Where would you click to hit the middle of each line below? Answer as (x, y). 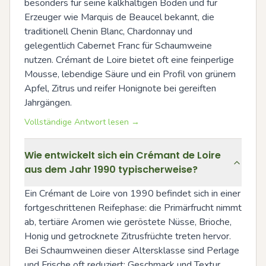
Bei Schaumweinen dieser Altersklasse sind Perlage (132, 250)
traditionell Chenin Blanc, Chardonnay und (108, 31)
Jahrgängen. (48, 102)
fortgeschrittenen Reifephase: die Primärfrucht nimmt (133, 208)
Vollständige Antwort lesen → (82, 122)
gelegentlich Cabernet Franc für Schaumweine (118, 45)
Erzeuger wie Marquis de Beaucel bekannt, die (119, 17)
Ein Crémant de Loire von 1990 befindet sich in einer (132, 193)
